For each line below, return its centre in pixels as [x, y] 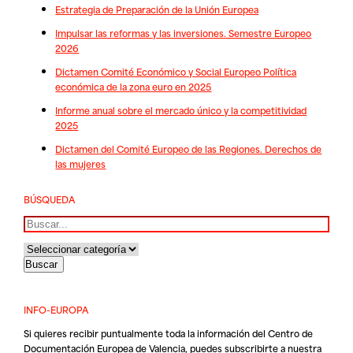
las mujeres [81, 164]
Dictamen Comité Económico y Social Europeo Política [176, 72]
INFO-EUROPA [56, 310]
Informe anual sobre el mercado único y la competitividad [181, 110]
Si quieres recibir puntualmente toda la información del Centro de [169, 333]
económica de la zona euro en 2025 [134, 87]
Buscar [39, 222]
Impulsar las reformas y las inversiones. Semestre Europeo [184, 32]
